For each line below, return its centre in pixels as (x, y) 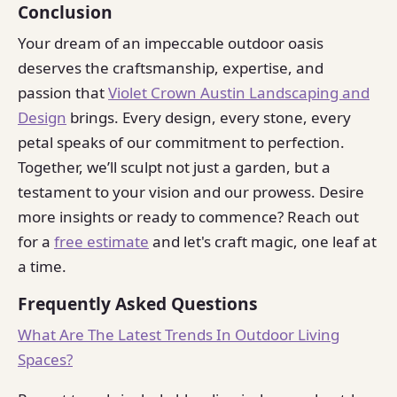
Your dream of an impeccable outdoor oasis (171, 43)
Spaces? (45, 359)
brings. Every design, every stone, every (209, 117)
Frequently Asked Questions (138, 304)
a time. (42, 266)
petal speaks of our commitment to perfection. (181, 142)
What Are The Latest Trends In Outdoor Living (179, 334)
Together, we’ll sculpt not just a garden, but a (174, 167)
